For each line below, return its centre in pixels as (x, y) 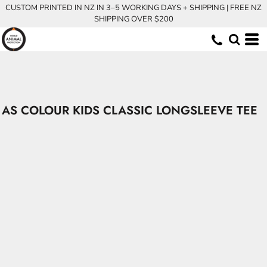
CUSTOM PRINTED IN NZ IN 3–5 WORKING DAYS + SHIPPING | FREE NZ (133, 8)
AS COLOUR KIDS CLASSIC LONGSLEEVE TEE (130, 111)
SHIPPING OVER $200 (133, 19)
